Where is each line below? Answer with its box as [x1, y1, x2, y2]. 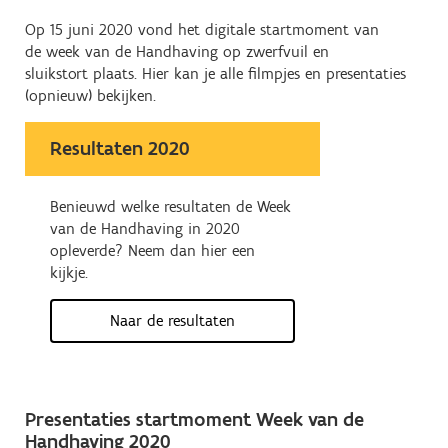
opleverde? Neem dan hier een [50, 241, 255, 260]
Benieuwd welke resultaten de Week [50, 197, 291, 216]
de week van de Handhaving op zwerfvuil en [25, 42, 329, 61]
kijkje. [50, 263, 88, 282]
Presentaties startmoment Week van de [25, 407, 364, 431]
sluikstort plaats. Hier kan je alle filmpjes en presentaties [25, 64, 406, 83]
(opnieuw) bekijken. [25, 86, 161, 105]
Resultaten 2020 [50, 136, 190, 160]
